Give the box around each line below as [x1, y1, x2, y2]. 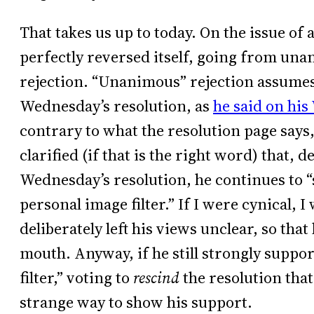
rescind [133, 266, 179, 289]
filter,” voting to [20, 266, 133, 289]
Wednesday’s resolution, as [20, 95, 213, 117]
